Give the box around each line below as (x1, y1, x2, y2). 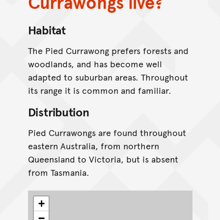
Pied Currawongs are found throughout (27, 126, 186, 138)
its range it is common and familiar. (27, 83, 171, 96)
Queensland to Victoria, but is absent (27, 152, 178, 165)
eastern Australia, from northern (27, 139, 159, 152)
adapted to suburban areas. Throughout (27, 70, 188, 83)
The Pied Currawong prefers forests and (27, 44, 189, 56)
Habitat (27, 21, 66, 38)
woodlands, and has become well (27, 57, 162, 70)
